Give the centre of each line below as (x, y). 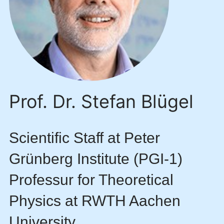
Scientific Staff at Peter (84, 138)
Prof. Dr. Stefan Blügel (101, 102)
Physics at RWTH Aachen (95, 201)
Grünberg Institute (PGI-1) (96, 159)
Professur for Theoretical (91, 180)
